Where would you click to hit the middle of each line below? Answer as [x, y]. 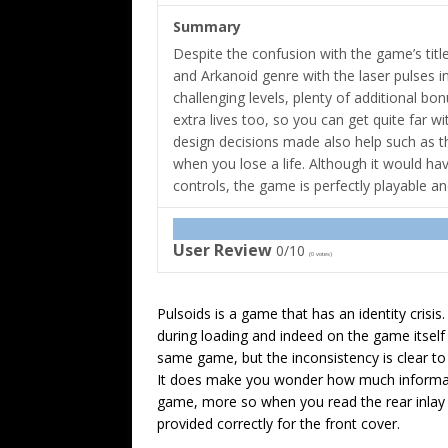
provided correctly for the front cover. [278, 424]
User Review [222, 250]
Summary [207, 27]
